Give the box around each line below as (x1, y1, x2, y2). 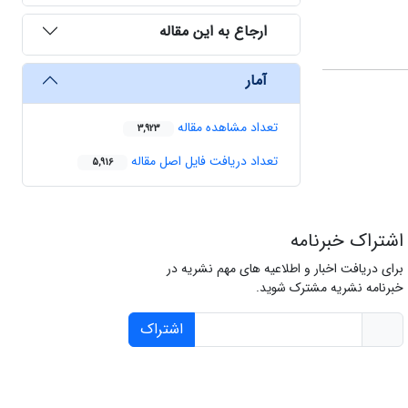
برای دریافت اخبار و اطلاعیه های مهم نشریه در (166, 259, 403, 280)
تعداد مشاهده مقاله (174, 117, 278, 138)
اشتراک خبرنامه (290, 227, 403, 256)
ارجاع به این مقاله (159, 19, 267, 43)
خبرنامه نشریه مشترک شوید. (255, 278, 403, 299)
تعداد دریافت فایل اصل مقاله (127, 151, 278, 172)
